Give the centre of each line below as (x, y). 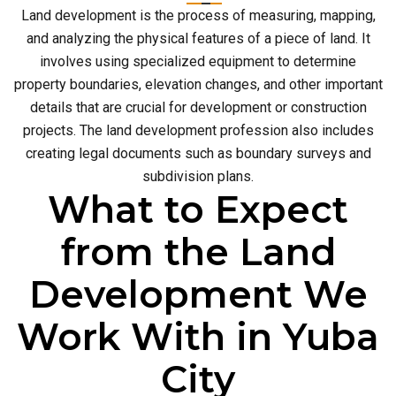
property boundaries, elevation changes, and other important (198, 84)
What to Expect (198, 209)
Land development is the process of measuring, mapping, (198, 15)
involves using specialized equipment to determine (198, 61)
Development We (198, 294)
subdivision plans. (198, 176)
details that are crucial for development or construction (198, 107)
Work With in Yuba (198, 337)
